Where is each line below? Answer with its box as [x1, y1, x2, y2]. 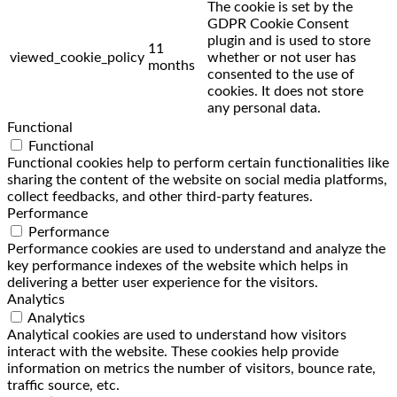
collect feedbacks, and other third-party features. [7, 189, 313, 204]
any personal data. [207, 100, 321, 115]
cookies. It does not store [207, 83, 363, 98]
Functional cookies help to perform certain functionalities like [7, 155, 389, 170]
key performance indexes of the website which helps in [7, 258, 348, 273]
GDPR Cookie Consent [207, 16, 349, 31]
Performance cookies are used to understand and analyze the [7, 241, 385, 256]
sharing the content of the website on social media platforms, [7, 172, 387, 187]
